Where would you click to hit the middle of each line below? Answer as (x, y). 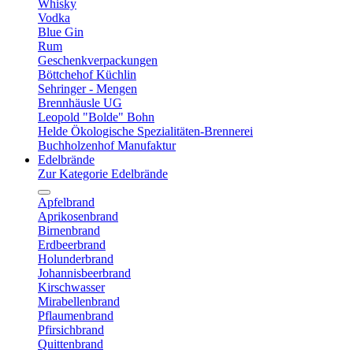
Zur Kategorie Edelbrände (103, 174)
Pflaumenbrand (76, 316)
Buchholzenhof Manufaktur (107, 145)
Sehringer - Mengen (87, 89)
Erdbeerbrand (72, 245)
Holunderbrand (76, 259)
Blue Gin (61, 32)
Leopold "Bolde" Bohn (96, 117)
